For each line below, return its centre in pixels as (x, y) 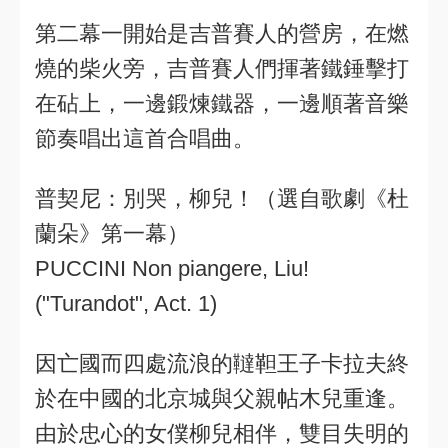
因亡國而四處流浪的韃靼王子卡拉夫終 (222, 363)
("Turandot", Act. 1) (126, 303)
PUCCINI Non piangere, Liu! (172, 268)
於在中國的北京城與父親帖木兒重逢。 (222, 398)
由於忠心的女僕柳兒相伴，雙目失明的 (222, 433)
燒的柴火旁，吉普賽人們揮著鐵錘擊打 (222, 68)
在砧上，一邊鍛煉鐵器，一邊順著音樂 (222, 103)
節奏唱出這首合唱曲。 (145, 138)
